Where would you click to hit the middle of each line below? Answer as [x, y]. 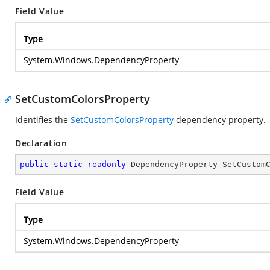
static [68, 164]
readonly [107, 164]
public [34, 164]
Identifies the [43, 120]
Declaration [41, 143]
